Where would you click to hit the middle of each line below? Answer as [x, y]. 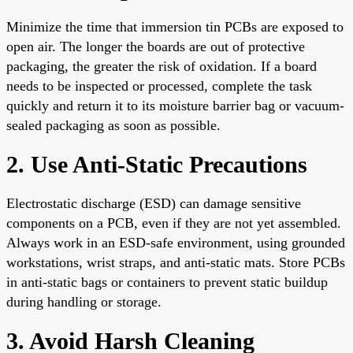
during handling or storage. [84, 301]
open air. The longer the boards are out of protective [156, 46]
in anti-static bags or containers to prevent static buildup [167, 282]
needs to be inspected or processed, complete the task [159, 85]
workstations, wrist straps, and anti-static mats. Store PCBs [176, 262]
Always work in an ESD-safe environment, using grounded [176, 242]
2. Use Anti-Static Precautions [157, 164]
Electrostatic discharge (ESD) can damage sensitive [154, 203]
